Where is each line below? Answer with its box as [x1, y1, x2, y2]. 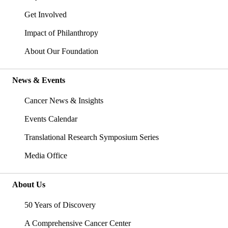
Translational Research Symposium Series [24, 133, 159, 142]
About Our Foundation [24, 47, 98, 56]
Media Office [24, 151, 67, 160]
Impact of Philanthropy [24, 28, 98, 38]
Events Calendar [24, 115, 77, 124]
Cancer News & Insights [24, 96, 103, 105]
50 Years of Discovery [24, 201, 96, 210]
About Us [12, 180, 45, 189]
